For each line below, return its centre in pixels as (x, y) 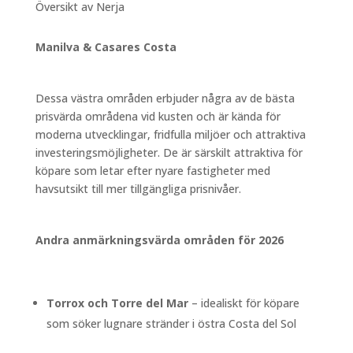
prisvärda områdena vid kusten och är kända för (158, 117)
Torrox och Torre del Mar (117, 303)
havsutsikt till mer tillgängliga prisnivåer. (138, 189)
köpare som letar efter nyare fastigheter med (152, 171)
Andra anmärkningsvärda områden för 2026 (159, 240)
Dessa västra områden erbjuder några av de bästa (165, 98)
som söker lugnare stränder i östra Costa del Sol (171, 324)
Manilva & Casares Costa (106, 47)
